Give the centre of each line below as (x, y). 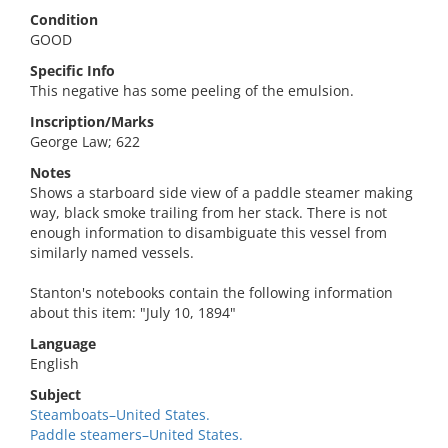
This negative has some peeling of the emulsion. (192, 90)
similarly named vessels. (112, 252)
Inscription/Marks (92, 121)
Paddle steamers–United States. (136, 434)
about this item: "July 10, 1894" (133, 312)
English (54, 363)
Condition (64, 19)
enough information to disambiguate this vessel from (208, 232)
